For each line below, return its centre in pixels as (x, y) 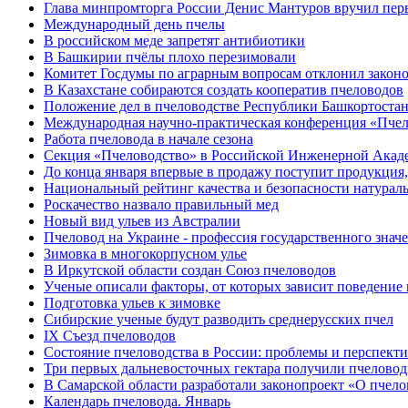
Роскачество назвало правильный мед (161, 204)
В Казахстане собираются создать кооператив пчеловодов (224, 90)
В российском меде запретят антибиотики (174, 41)
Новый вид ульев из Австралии (142, 221)
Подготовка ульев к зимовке (132, 303)
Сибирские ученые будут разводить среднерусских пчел (219, 319)
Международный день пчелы (134, 24)
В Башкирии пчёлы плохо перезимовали (170, 57)
